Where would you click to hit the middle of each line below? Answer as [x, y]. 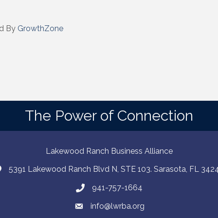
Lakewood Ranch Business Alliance [109, 151]
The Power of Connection [109, 115]
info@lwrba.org [117, 206]
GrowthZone [40, 29]
